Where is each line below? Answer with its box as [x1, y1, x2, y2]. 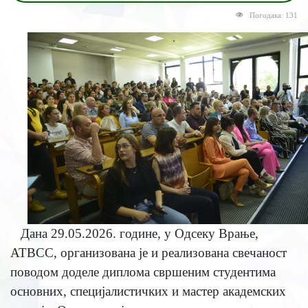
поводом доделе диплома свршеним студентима [10, 265, 276, 280]
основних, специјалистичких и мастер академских [10, 284, 286, 299]
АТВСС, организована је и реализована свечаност [10, 245, 287, 261]
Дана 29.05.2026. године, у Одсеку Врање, [20, 226, 258, 241]
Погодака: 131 [250, 12, 298, 20]
